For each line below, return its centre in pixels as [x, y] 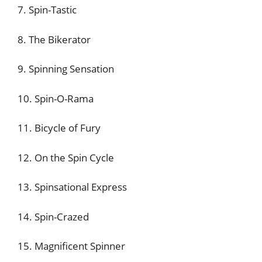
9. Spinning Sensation [66, 69]
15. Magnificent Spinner [71, 246]
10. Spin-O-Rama [56, 98]
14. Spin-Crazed [53, 216]
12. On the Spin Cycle [66, 157]
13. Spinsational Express [72, 187]
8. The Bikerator [55, 39]
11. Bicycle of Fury [59, 128]
